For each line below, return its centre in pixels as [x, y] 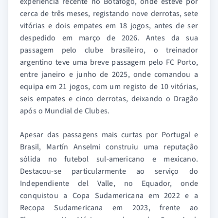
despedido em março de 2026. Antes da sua [109, 38]
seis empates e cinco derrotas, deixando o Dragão [109, 99]
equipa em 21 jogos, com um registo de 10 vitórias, [109, 87]
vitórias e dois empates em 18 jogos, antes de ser [109, 26]
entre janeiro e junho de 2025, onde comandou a [109, 74]
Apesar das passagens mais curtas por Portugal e [109, 135]
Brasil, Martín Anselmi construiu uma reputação [109, 147]
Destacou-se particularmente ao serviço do [109, 171]
